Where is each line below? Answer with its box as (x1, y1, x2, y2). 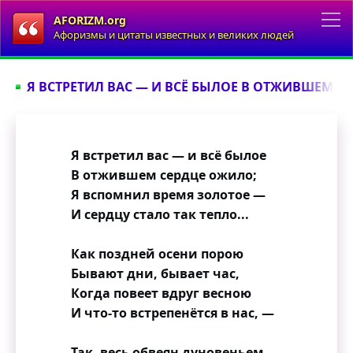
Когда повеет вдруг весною (70, 284, 251, 302)
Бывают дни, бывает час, (70, 265, 240, 282)
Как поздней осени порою (70, 245, 243, 262)
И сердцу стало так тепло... (70, 206, 249, 223)
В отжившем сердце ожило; (70, 166, 257, 184)
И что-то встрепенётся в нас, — (70, 304, 274, 321)
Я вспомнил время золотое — (70, 186, 266, 203)
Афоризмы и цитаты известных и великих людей (54, 28, 294, 42)
